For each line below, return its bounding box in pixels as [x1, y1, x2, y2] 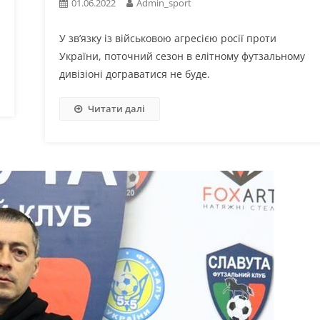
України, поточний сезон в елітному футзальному [59, 49, 305, 64]
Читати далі [87, 102, 145, 116]
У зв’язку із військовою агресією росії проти [59, 31, 276, 46]
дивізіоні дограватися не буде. [59, 67, 210, 81]
